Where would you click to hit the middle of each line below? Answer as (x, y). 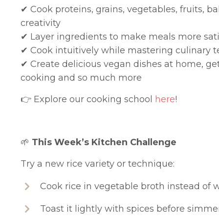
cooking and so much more (81, 78)
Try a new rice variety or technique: (98, 164)
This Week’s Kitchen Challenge (103, 142)
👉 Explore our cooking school (88, 99)
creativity (41, 23)
